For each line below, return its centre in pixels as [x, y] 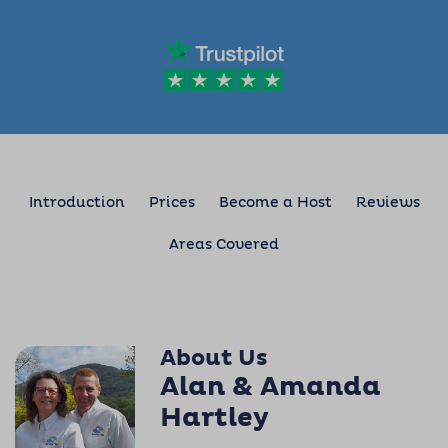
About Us [214, 359]
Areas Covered [224, 245]
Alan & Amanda [270, 387]
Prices [171, 203]
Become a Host [275, 203]
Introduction [76, 203]
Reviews [387, 203]
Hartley [214, 418]
